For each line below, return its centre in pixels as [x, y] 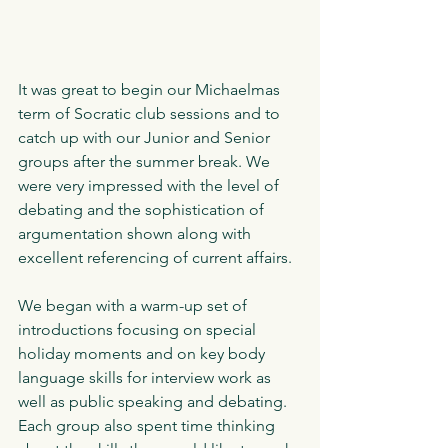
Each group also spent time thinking [148, 425]
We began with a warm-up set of [134, 305]
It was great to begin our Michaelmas [151, 89]
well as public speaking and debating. [154, 401]
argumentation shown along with [136, 233]
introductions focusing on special [139, 329]
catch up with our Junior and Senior [146, 137]
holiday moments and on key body [143, 353]
